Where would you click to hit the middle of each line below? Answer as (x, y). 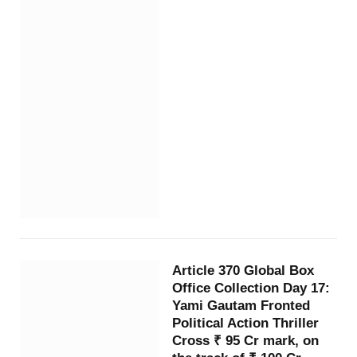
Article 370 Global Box (243, 271)
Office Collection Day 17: (251, 288)
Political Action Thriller (246, 323)
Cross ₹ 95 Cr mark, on (246, 341)
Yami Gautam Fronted (241, 306)
